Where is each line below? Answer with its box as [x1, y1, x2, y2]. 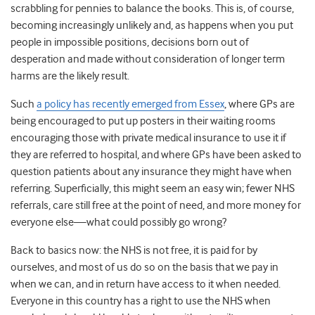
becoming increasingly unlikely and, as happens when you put [11, 19, 293, 32]
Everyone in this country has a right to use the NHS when [11, 295, 271, 308]
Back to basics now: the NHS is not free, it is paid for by [11, 244, 257, 257]
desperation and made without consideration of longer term [11, 53, 285, 66]
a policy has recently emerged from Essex [37, 98, 224, 111]
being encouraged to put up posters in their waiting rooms [11, 115, 276, 128]
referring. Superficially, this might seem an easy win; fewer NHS [11, 182, 295, 195]
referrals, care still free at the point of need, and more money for [11, 199, 301, 212]
